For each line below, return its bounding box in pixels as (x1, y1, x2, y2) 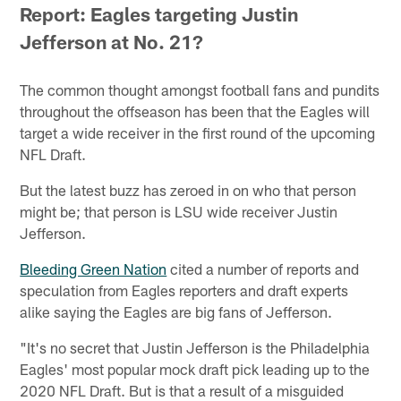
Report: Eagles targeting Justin (20, 2, 299, 25)
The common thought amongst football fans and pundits (20, 80, 380, 98)
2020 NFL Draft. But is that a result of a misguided (20, 380, 345, 399)
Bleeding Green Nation (20, 259, 167, 277)
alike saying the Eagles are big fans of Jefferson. (20, 302, 333, 320)
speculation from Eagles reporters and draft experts (20, 280, 349, 299)
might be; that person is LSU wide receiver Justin (20, 201, 338, 220)
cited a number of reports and (166, 259, 360, 277)
